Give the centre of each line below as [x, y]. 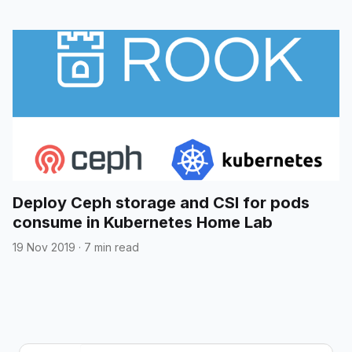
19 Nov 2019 [44, 247]
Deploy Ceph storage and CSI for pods [161, 202]
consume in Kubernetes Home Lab [143, 222]
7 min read [112, 247]
